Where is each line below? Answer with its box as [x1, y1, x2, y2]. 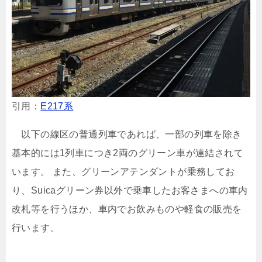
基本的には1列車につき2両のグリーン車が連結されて [12, 147, 243, 158]
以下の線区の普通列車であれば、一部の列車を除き [12, 129, 242, 139]
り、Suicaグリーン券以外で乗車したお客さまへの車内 [12, 185, 248, 195]
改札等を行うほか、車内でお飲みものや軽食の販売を [12, 204, 242, 214]
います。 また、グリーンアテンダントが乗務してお [12, 166, 235, 177]
